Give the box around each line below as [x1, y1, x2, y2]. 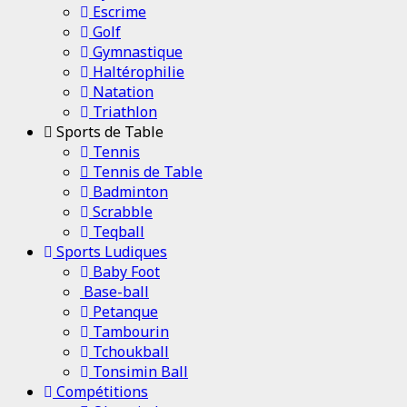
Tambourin [89, 321, 169, 342]
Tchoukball [89, 341, 169, 362]
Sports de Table [53, 121, 164, 142]
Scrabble [89, 201, 153, 222]
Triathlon [89, 101, 157, 122]
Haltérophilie [89, 61, 184, 82]
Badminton [89, 181, 168, 202]
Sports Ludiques [53, 241, 167, 262]
